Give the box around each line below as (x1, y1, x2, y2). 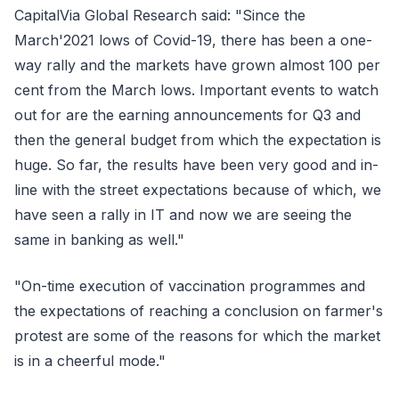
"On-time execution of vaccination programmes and (14, 277, 365, 295)
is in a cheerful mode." (14, 352, 166, 370)
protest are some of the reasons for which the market (14, 327, 380, 345)
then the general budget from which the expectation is (14, 131, 381, 149)
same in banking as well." (14, 231, 184, 248)
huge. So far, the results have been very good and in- (14, 156, 379, 174)
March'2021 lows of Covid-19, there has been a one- (14, 31, 372, 49)
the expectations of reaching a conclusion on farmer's (14, 302, 383, 320)
